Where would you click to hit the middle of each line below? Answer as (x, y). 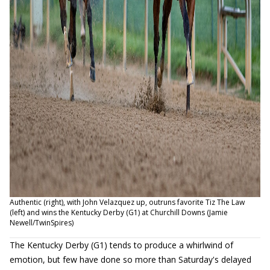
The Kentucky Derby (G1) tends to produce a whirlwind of (121, 245)
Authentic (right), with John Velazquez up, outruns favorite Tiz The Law (127, 202)
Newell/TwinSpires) (42, 223)
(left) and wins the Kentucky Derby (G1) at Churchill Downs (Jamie (119, 212)
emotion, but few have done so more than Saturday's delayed (130, 259)
